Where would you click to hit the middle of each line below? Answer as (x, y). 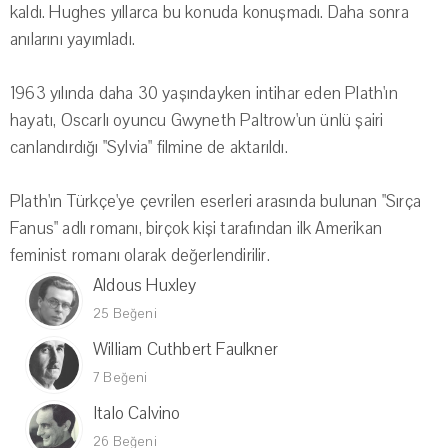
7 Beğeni (120, 378)
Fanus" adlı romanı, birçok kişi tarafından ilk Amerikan (196, 229)
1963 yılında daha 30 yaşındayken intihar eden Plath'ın (204, 94)
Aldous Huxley (145, 286)
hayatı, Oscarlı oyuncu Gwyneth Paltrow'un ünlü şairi (197, 121)
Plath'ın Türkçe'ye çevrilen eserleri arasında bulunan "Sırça (216, 202)
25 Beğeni (125, 314)
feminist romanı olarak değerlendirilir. (140, 256)
